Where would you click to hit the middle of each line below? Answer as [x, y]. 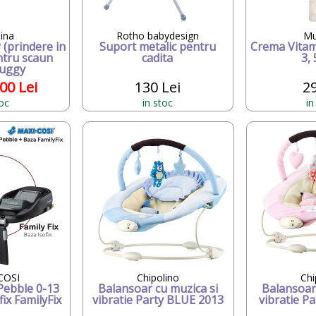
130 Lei [157, 87]
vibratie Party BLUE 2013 [158, 299]
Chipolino [158, 277]
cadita [158, 57]
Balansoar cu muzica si [158, 288]
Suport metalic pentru [157, 46]
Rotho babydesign [157, 35]
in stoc [157, 102]
